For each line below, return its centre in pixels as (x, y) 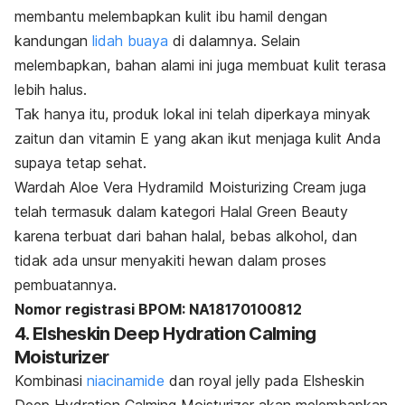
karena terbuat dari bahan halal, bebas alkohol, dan (186, 235)
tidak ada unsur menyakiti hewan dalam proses (170, 260)
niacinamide (128, 380)
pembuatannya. (66, 284)
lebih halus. (51, 89)
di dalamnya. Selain (234, 40)
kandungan (53, 40)
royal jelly (232, 380)
